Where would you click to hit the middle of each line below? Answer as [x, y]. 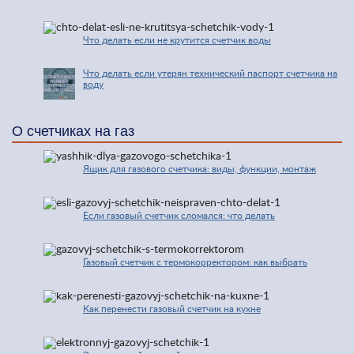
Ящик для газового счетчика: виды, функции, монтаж [200, 169]
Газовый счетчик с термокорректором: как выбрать [195, 263]
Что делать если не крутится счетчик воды [177, 41]
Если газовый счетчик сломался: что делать [179, 216]
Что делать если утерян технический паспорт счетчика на [210, 73]
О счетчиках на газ [73, 131]
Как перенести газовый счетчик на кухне [172, 309]
